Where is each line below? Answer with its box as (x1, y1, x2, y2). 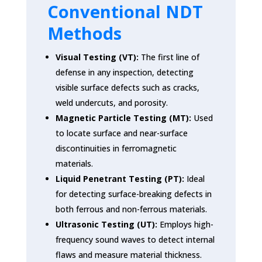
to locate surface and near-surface (55, 127, 188, 139)
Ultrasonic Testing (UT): (55, 218, 157, 230)
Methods (47, 21, 122, 44)
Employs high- (157, 218, 213, 230)
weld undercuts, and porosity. (55, 96, 168, 108)
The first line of (138, 51, 199, 63)
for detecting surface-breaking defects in (55, 188, 212, 199)
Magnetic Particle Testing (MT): (55, 112, 191, 123)
